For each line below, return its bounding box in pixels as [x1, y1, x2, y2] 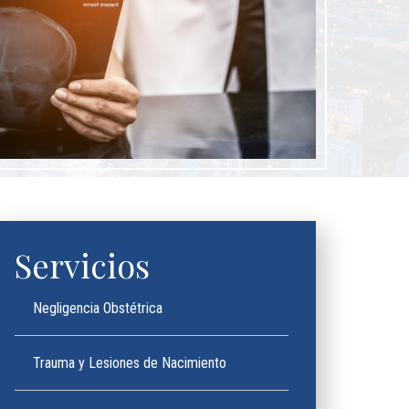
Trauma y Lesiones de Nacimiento [33, 354, 226, 372]
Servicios [15, 243, 150, 287]
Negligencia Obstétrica [33, 299, 163, 317]
